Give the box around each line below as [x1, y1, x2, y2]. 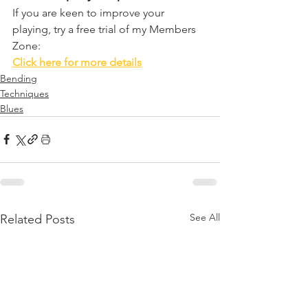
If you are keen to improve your [12, 5, 167, 19]
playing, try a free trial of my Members [12, 22, 199, 36]
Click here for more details [12, 55, 142, 69]
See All [190, 210, 220, 223]
